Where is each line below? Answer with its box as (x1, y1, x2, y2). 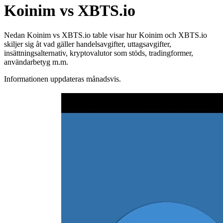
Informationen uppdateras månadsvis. (4, 74, 121, 83)
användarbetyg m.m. (4, 57, 68, 66)
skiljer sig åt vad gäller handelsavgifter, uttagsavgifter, (4, 39, 171, 48)
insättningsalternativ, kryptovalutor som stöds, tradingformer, (4, 48, 193, 57)
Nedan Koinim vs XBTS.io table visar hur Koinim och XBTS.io (4, 30, 207, 39)
